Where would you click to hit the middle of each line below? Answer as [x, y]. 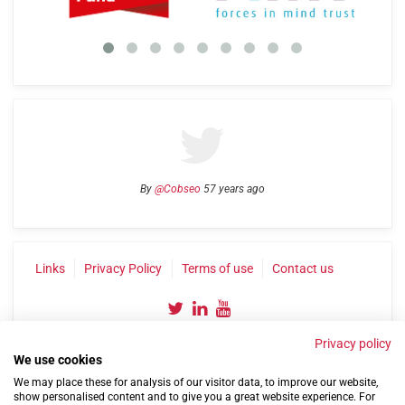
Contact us [303, 268]
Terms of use [217, 268]
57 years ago [233, 189]
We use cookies [58, 360]
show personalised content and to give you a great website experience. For [194, 397]
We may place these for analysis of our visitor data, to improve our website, [196, 382]
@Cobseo [178, 189]
